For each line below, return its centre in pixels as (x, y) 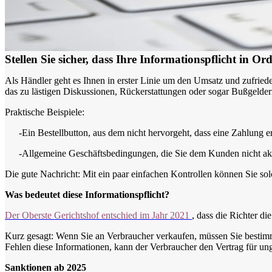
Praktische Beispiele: (45, 112)
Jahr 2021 (171, 216)
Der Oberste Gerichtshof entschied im (78, 216)
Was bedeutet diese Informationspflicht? (87, 195)
